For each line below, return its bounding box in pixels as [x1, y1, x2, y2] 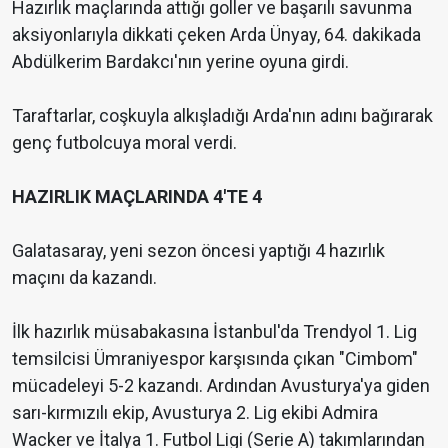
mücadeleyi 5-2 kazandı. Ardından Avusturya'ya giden [12, 375, 430, 397]
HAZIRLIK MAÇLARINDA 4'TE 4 [12, 186, 262, 208]
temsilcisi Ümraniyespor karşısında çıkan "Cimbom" [12, 348, 418, 370]
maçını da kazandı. [12, 267, 157, 289]
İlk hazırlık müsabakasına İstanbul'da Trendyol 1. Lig [12, 321, 417, 343]
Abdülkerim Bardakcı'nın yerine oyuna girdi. [12, 51, 349, 73]
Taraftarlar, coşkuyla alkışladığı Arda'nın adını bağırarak [12, 105, 433, 127]
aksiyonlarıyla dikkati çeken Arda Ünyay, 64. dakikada [12, 24, 421, 46]
